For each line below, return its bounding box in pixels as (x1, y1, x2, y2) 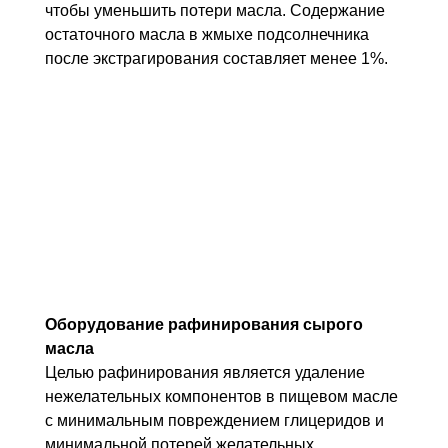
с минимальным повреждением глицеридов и (44, 411, 384, 429)
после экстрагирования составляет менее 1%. (44, 49, 388, 67)
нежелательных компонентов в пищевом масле (44, 387, 398, 405)
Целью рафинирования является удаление (44, 363, 365, 381)
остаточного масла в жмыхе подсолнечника (44, 25, 369, 43)
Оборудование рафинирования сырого (44, 315, 363, 333)
